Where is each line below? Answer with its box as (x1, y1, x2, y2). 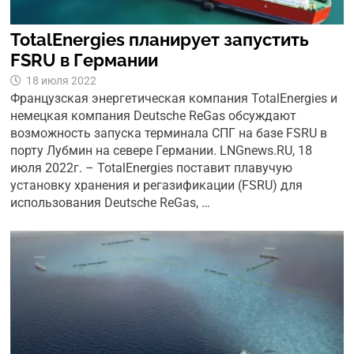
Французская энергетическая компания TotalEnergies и (10, 91, 338, 107)
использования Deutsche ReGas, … (10, 195, 211, 211)
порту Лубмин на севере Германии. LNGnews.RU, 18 (10, 143, 313, 159)
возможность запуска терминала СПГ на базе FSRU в (10, 126, 328, 141)
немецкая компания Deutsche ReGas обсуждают (10, 108, 297, 124)
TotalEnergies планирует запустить (10, 29, 310, 51)
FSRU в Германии (10, 50, 159, 71)
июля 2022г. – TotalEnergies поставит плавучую (10, 160, 293, 176)
